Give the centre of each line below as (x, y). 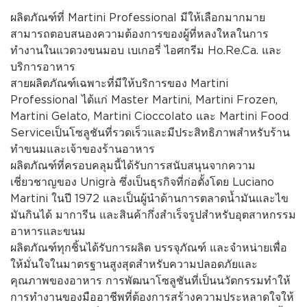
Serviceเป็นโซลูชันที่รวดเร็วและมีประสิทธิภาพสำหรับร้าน (150, 133)
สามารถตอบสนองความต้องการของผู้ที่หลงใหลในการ (140, 34)
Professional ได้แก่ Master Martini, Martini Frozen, (144, 100)
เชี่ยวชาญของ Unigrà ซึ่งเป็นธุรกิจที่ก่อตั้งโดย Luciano (143, 182)
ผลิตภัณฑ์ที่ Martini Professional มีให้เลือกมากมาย (138, 18)
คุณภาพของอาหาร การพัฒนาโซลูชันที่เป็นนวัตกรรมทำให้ (151, 281)
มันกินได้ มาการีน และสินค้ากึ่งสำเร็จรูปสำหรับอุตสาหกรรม (153, 215)
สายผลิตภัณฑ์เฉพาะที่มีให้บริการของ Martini (120, 84)
